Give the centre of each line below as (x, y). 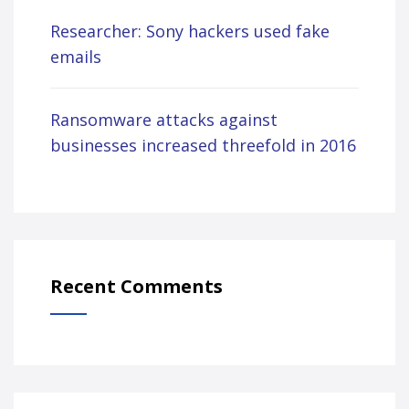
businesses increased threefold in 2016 (203, 145)
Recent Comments (136, 286)
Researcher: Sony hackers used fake (190, 31)
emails (76, 57)
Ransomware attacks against (164, 120)
